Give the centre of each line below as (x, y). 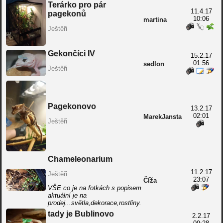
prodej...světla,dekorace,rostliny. (94, 203)
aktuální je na (67, 195)
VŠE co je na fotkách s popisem (94, 188)
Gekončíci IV (71, 54)
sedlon (154, 64)
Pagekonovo (72, 106)
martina (155, 20)
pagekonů (67, 14)
